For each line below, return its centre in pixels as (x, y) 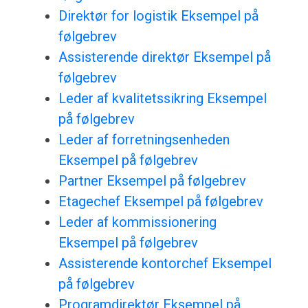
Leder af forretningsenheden (144, 140)
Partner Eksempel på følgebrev (152, 181)
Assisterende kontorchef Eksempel (165, 264)
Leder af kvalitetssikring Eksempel (162, 99)
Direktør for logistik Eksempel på (158, 16)
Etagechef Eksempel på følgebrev (161, 202)
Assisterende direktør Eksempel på (164, 57)
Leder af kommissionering (137, 222)
